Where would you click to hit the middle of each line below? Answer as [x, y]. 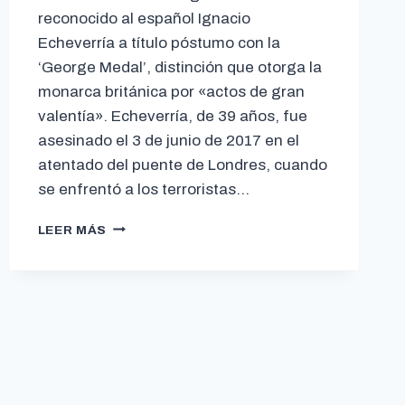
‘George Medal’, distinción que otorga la [179, 67]
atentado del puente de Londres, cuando [182, 165]
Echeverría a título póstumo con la [159, 42]
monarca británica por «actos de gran [171, 91]
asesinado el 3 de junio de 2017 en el [168, 140]
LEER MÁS [72, 230]
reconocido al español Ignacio [144, 18]
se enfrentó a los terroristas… [143, 189]
